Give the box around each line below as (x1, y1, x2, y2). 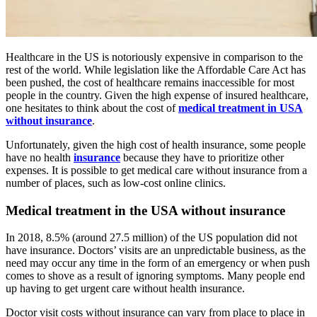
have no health (6, 151, 74, 163)
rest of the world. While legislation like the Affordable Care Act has (6, 64, 306, 76)
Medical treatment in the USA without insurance (6, 202, 285, 218)
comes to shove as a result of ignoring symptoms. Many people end (6, 270, 305, 282)
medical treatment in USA (178, 102, 303, 114)
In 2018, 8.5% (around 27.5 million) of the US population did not (6, 231, 297, 244)
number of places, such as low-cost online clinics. (6, 177, 229, 189)
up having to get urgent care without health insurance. (6, 282, 248, 295)
